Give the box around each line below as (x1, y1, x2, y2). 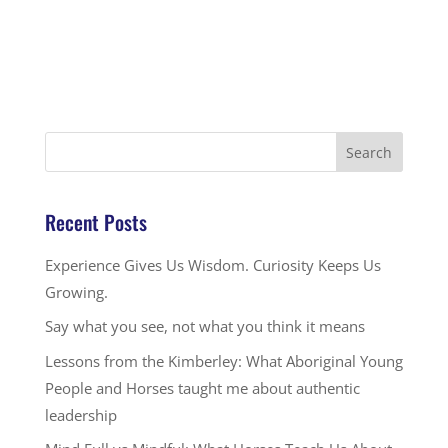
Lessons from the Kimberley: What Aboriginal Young (44, 350, 403, 371)
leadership (44, 404, 117, 425)
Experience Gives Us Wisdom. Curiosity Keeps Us (44, 254, 381, 275)
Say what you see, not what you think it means (44, 316, 365, 337)
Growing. (44, 281, 108, 302)
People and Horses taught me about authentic (44, 377, 360, 398)
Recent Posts (44, 206, 147, 237)
